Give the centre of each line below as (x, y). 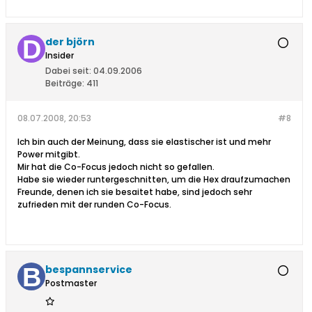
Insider (60, 56)
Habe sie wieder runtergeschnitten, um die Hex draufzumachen (154, 180)
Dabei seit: (68, 71)
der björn (70, 42)
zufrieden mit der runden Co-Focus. (94, 205)
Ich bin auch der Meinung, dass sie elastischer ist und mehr (144, 142)
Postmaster (71, 283)
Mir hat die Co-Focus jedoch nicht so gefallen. (116, 167)
